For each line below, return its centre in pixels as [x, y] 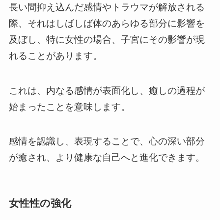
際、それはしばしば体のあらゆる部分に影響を [107, 24]
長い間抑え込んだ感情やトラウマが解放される [107, 7]
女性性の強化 [40, 203]
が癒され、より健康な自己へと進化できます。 [107, 158]
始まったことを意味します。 [69, 107]
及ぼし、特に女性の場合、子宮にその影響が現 [107, 40]
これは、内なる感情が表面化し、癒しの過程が [107, 90]
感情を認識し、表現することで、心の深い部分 [107, 141]
